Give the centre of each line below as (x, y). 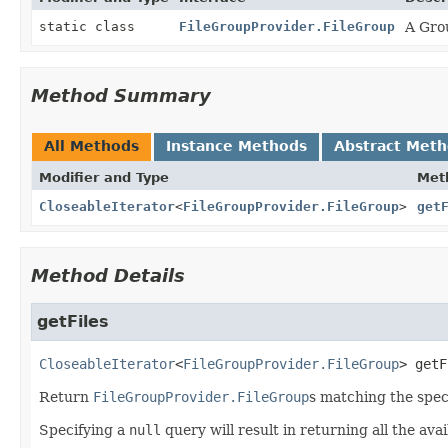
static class (91, 26)
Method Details (108, 275)
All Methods (91, 145)
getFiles (73, 321)
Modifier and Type (104, 177)
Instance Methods (236, 145)
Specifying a (84, 429)
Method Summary (121, 95)
